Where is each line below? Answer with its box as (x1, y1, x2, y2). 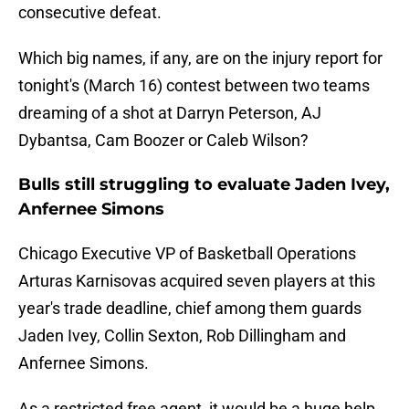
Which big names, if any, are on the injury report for (18, 48, 383, 68)
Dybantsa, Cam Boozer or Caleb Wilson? (18, 131, 309, 151)
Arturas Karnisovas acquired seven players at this (18, 271, 375, 291)
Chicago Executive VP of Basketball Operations (18, 244, 356, 264)
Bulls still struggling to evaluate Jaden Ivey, (18, 174, 390, 195)
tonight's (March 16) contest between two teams (18, 76, 370, 96)
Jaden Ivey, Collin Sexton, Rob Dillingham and (18, 326, 346, 346)
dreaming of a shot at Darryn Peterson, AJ (18, 103, 321, 123)
